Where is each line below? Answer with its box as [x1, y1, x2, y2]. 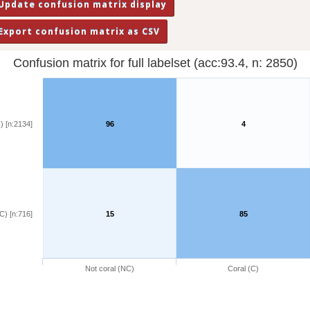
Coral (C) [228, 264, 259, 273]
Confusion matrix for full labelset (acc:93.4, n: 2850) [12, 56, 298, 71]
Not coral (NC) [85, 264, 134, 273]
